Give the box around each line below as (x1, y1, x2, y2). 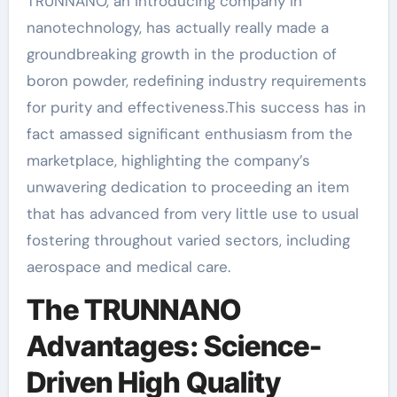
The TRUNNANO (26, 292, 241, 327)
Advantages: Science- (26, 328, 322, 363)
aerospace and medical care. (26, 256, 230, 276)
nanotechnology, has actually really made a (26, 17, 329, 37)
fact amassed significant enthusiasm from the (26, 123, 353, 144)
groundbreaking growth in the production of (26, 43, 337, 64)
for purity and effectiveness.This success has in (26, 97, 366, 117)
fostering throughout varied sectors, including (26, 230, 350, 250)
